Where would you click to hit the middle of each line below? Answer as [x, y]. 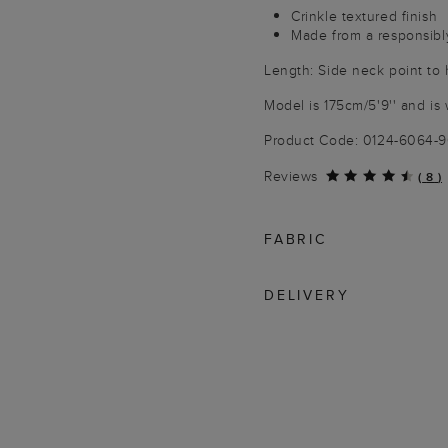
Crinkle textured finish [364, 16]
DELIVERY [307, 295]
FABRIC [295, 239]
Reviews [291, 176]
